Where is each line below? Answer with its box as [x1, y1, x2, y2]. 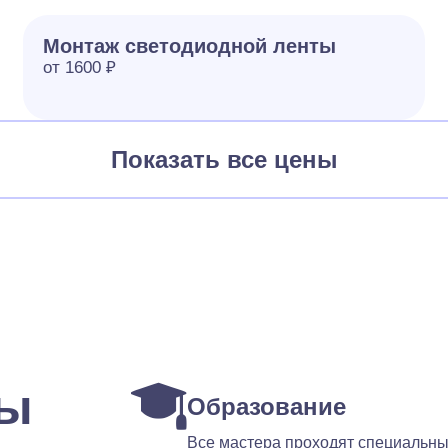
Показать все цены [110, 146, 338, 173]
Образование [187, 393, 347, 420]
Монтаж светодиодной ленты [43, 35, 337, 57]
